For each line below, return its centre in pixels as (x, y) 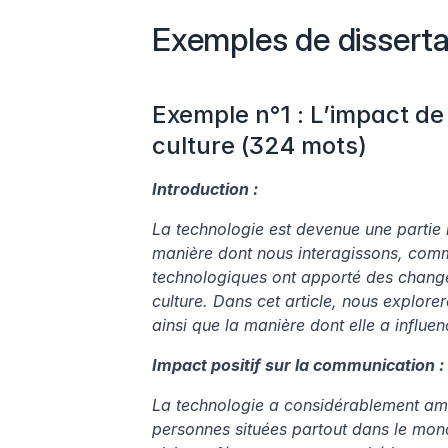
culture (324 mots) (259, 146)
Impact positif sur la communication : (298, 365)
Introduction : (205, 189)
